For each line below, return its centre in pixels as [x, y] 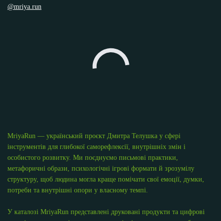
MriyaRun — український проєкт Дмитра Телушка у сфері [94, 136]
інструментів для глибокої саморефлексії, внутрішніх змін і [96, 147]
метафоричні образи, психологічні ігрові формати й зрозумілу [101, 169]
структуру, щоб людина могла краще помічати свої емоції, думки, [106, 180]
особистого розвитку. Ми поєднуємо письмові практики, [93, 158]
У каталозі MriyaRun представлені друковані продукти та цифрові [106, 212]
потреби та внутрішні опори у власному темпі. [78, 190]
